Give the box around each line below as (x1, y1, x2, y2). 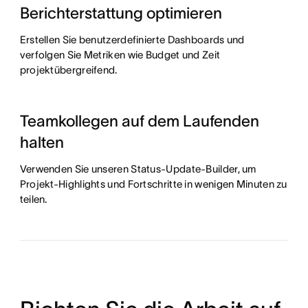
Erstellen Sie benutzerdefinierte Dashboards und (19, 34, 245, 46)
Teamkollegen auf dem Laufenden (19, 112, 259, 131)
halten (19, 133, 64, 152)
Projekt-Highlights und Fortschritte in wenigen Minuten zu (19, 178, 287, 190)
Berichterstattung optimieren (19, 4, 222, 23)
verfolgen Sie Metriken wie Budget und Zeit (19, 49, 221, 61)
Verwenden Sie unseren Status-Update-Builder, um (19, 163, 256, 175)
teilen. (19, 193, 47, 206)
